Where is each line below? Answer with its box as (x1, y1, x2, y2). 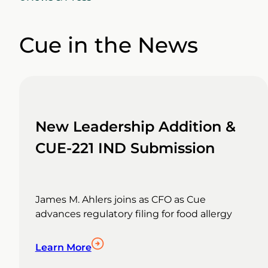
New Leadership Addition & (35, 118, 236, 136)
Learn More (35, 242, 92, 254)
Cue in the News (19, 32, 198, 59)
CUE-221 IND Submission (35, 139, 215, 157)
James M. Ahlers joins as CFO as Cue (35, 194, 206, 206)
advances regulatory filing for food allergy (35, 208, 232, 220)
